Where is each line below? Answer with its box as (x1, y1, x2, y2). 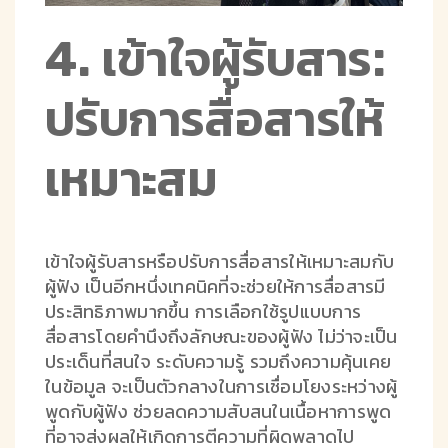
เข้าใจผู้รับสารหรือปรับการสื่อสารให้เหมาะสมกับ (45, 248, 394, 274)
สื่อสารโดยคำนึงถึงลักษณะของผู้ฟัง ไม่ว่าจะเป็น (45, 323, 398, 349)
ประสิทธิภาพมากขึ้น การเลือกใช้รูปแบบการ (45, 298, 361, 324)
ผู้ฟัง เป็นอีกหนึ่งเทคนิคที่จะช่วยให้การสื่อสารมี (45, 273, 386, 299)
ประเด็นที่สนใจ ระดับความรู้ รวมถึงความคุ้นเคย (45, 348, 391, 374)
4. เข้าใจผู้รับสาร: (45, 30, 386, 88)
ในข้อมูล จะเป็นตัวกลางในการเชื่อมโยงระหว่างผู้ (45, 373, 398, 399)
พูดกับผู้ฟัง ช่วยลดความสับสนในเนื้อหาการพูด (45, 398, 392, 424)
